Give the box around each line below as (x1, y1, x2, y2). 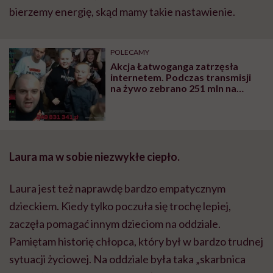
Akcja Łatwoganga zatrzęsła (110, 60, 239, 72)
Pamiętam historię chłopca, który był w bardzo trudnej (9, 234, 263, 248)
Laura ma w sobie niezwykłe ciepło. (9, 149, 180, 163)
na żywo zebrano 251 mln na (110, 82, 237, 94)
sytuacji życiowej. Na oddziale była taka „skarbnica (9, 252, 246, 266)
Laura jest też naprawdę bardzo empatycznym (9, 181, 225, 195)
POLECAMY (110, 47, 150, 57)
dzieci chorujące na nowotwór (110, 93, 246, 105)
